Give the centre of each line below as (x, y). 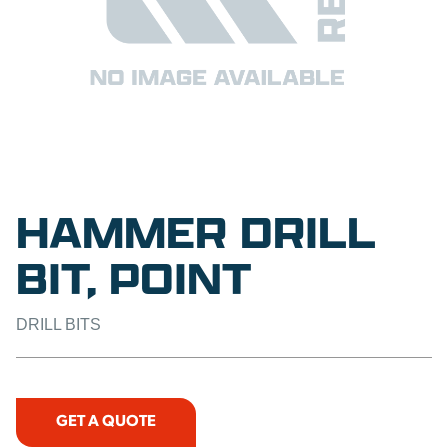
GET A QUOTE (106, 422)
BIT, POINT (133, 278)
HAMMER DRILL (196, 232)
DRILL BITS (58, 324)
